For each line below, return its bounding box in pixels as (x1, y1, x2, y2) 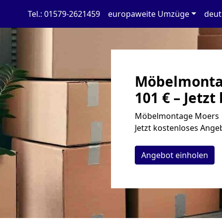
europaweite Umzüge (108, 8, 189, 19)
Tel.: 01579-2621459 (27, 8, 100, 19)
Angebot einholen (141, 150, 208, 161)
